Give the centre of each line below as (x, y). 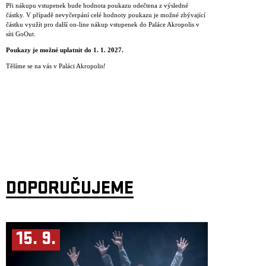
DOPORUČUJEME (70, 190)
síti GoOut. (21, 34)
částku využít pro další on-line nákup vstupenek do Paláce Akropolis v (103, 24)
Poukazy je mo (27, 50)
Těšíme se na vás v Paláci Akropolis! (56, 66)
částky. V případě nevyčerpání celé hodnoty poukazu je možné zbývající (106, 15)
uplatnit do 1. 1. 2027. (92, 50)
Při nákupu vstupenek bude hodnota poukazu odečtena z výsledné (97, 5)
